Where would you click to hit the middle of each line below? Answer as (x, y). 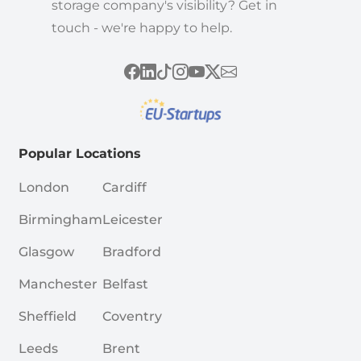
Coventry (132, 316)
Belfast (125, 284)
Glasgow (46, 251)
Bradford (131, 251)
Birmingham (60, 219)
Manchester (58, 284)
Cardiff (124, 187)
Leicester (132, 219)
